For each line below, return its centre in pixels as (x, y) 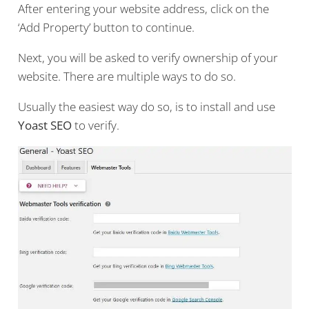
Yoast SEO (44, 126)
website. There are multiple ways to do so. (127, 77)
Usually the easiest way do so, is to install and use (146, 107)
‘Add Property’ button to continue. (106, 28)
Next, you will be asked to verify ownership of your (148, 58)
